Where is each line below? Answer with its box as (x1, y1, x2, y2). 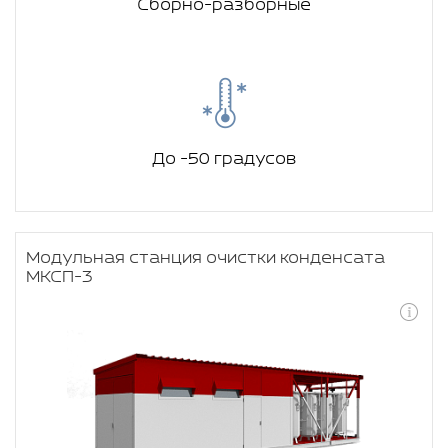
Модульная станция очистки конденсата (26, 249, 385, 268)
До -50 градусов (152, 150, 296, 169)
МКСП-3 (26, 268, 93, 287)
